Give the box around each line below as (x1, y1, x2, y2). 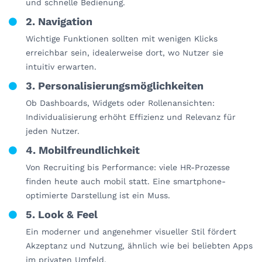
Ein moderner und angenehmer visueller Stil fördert (26, 227, 236, 237)
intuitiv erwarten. (26, 62, 96, 72)
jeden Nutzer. (26, 126, 80, 136)
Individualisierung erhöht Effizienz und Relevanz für (26, 112, 236, 122)
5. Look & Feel (26, 208, 98, 221)
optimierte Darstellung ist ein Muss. (26, 191, 170, 201)
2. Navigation (26, 15, 92, 28)
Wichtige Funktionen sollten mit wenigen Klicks (26, 34, 218, 44)
